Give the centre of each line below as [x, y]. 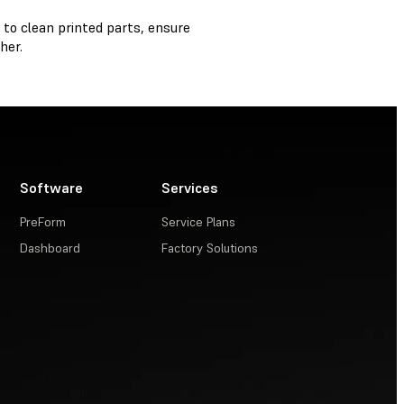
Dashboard [50, 248]
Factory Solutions [210, 248]
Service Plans [199, 222]
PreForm [43, 222]
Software [52, 188]
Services [190, 188]
